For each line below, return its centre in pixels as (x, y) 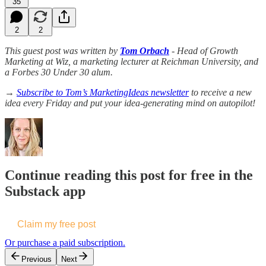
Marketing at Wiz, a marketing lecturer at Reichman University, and (132, 61)
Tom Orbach (145, 50)
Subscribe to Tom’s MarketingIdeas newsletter (103, 92)
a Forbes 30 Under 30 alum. (59, 72)
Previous (37, 259)
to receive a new (220, 92)
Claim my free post (56, 224)
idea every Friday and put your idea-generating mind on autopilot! (130, 103)
